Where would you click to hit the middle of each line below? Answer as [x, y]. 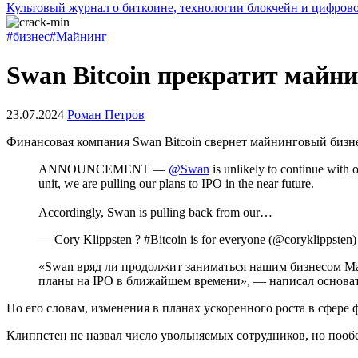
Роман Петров [106, 114]
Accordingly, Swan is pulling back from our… [155, 212]
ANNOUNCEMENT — [103, 169]
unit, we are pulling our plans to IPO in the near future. [176, 183]
